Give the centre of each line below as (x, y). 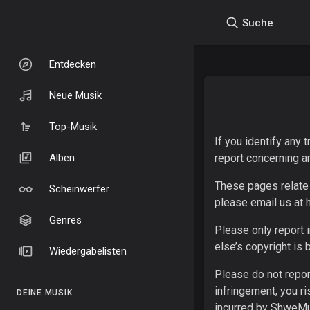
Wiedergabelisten (88, 251)
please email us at (260, 202)
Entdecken (73, 64)
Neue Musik (75, 95)
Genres (65, 220)
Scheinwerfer (79, 189)
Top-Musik (73, 126)
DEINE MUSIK (45, 293)
